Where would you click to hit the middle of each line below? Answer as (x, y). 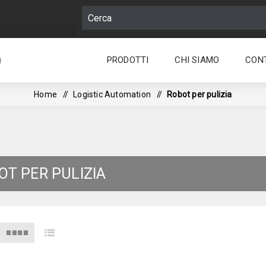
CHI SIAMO (197, 60)
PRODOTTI (128, 60)
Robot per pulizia (199, 94)
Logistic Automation (112, 94)
